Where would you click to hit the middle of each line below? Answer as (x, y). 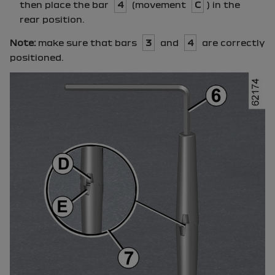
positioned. (37, 57)
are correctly (232, 42)
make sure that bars (87, 42)
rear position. (52, 19)
